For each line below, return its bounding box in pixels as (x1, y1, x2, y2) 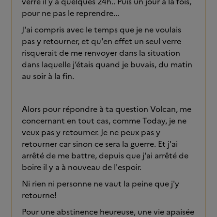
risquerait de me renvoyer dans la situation (22, 47, 180, 59)
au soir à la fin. (22, 70, 76, 82)
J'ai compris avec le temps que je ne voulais (22, 24, 181, 35)
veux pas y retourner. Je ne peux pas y (22, 126, 160, 138)
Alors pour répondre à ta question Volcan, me (22, 103, 191, 115)
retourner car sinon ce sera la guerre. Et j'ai (22, 138, 178, 150)
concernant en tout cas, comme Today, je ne (22, 115, 186, 126)
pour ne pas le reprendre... (22, 7, 119, 19)
